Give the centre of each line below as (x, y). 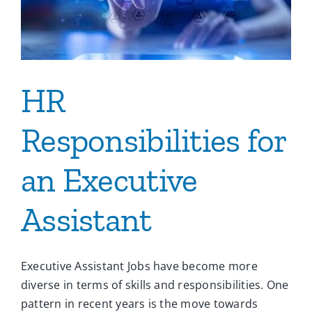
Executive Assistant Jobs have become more (139, 266)
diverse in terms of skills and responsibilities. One (155, 285)
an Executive (109, 180)
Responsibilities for (154, 141)
